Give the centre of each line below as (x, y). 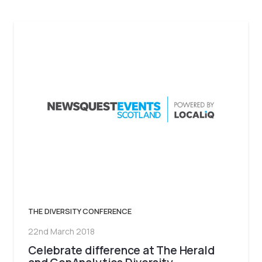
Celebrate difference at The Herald (121, 251)
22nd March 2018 (61, 232)
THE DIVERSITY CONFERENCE (80, 211)
